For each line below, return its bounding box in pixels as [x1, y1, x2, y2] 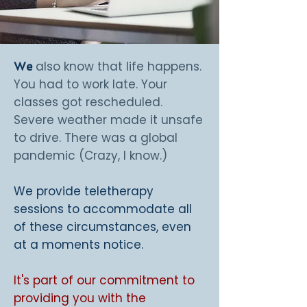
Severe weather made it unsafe [14, 112, 203, 128]
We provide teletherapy [14, 183, 153, 199]
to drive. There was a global [14, 130, 177, 146]
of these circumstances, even [14, 219, 191, 235]
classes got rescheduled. [14, 94, 162, 110]
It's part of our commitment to [14, 272, 195, 288]
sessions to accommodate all [14, 201, 192, 217]
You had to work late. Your [14, 76, 167, 93]
